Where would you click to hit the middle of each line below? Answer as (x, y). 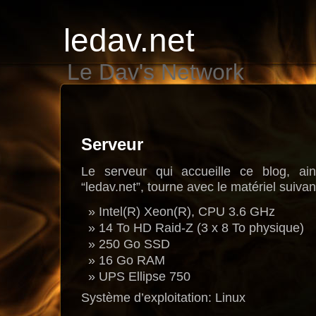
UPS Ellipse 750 (145, 277)
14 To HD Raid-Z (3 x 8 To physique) (201, 228)
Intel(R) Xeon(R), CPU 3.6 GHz (187, 212)
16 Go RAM (132, 261)
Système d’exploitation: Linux (163, 297)
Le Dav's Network (156, 72)
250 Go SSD (134, 244)
